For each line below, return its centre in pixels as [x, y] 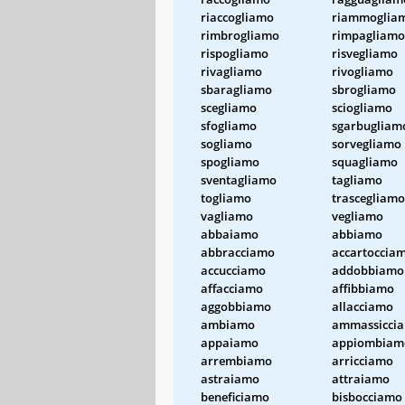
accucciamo [233, 270]
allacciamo [363, 306]
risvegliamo [365, 53]
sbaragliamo [236, 89]
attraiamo [361, 378]
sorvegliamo [367, 143]
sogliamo [226, 143]
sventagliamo [239, 179]
